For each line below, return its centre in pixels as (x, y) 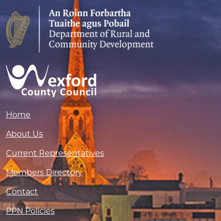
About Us (24, 134)
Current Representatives (55, 153)
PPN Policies (30, 211)
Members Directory (44, 172)
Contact (22, 192)
